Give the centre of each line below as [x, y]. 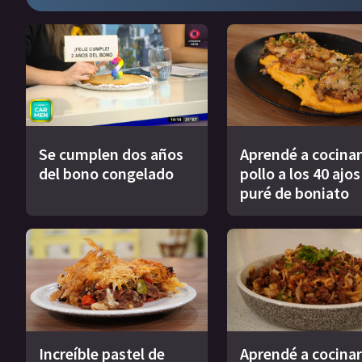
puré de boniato [294, 193]
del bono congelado [106, 174]
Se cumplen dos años [111, 154]
